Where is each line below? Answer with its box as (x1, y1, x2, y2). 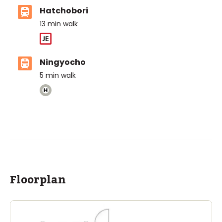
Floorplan (10, 169, 66, 191)
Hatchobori (40, 5, 88, 16)
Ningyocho (40, 56, 86, 68)
